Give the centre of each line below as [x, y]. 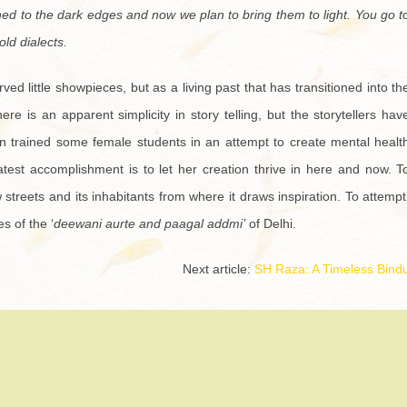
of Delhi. [271, 224]
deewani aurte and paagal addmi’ [149, 224]
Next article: [219, 269]
